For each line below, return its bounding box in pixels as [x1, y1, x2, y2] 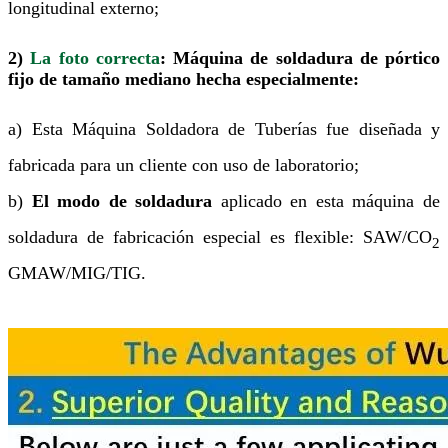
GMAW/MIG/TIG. [8, 262, 146, 283]
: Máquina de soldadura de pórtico [159, 47, 440, 68]
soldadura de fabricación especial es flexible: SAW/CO [8, 226, 432, 247]
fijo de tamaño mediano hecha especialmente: [8, 68, 359, 89]
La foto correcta [30, 47, 160, 68]
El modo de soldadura [31, 190, 213, 211]
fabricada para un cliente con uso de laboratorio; [8, 154, 359, 175]
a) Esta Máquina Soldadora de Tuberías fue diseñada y [8, 118, 440, 139]
